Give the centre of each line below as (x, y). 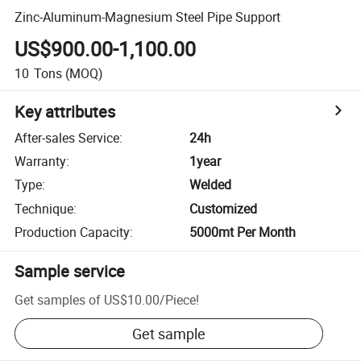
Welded (211, 185)
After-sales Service (67, 137)
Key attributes (65, 111)
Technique (44, 208)
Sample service (70, 272)
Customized (224, 208)
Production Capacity (73, 232)
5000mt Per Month (243, 232)
